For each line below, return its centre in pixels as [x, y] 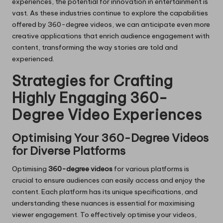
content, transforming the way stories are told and [95, 48]
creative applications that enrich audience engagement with [111, 36]
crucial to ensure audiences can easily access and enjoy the [109, 180]
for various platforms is [151, 169]
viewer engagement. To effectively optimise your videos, [104, 215]
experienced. [33, 59]
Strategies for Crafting [92, 81]
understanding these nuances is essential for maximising [103, 203]
